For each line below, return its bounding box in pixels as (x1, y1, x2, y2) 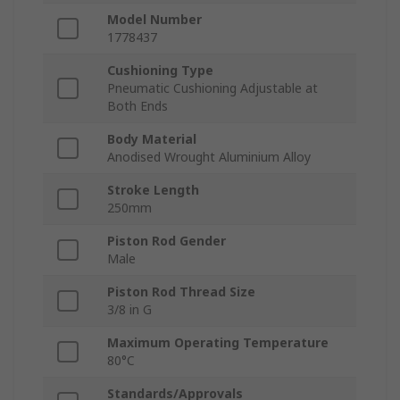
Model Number (107, 11, 202, 29)
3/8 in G (107, 301, 152, 319)
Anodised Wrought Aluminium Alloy (107, 148, 311, 166)
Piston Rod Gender (107, 232, 226, 250)
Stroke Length (107, 181, 199, 199)
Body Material (107, 130, 196, 148)
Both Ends (107, 97, 168, 115)
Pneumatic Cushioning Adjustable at (107, 79, 318, 97)
